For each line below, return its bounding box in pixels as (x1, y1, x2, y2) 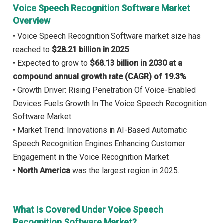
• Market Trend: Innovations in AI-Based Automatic (13, 125, 187, 135)
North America (17, 166, 70, 175)
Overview (13, 15, 50, 26)
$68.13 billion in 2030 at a (90, 58, 182, 68)
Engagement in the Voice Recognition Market (13, 152, 169, 162)
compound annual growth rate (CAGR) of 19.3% (13, 72, 186, 81)
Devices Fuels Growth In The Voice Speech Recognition (13, 99, 207, 108)
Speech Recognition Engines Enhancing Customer (13, 139, 185, 148)
